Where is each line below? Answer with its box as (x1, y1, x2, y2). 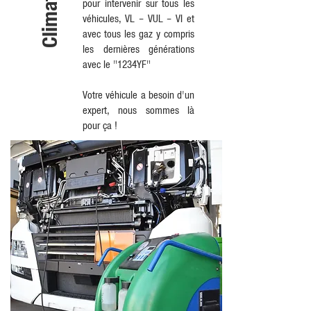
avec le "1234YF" (83, 58, 151, 70)
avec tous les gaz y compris (83, 27, 194, 40)
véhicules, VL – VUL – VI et (83, 12, 194, 24)
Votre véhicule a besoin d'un (83, 88, 194, 101)
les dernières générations (83, 42, 194, 55)
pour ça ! (83, 119, 117, 131)
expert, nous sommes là (83, 103, 194, 116)
